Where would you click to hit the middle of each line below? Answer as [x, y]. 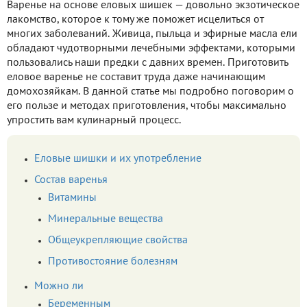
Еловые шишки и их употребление [118, 159]
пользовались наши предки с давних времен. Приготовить [147, 63]
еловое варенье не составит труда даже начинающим [136, 77]
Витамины [72, 198]
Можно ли [59, 286]
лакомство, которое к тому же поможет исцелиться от [135, 20]
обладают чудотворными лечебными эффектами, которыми [151, 48]
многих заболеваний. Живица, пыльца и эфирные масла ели [152, 34]
